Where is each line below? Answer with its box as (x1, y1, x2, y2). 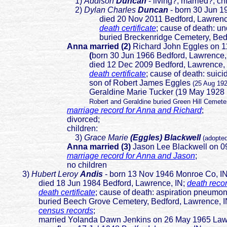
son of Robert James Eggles (4, 79, 193, 88)
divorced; (4, 115, 100, 124)
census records (39, 206, 93, 215)
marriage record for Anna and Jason (67, 152, 195, 161)
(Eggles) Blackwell (130, 133, 203, 142)
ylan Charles (90, 6, 138, 15)
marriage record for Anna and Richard (67, 106, 202, 115)
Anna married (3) (67, 142, 131, 152)
